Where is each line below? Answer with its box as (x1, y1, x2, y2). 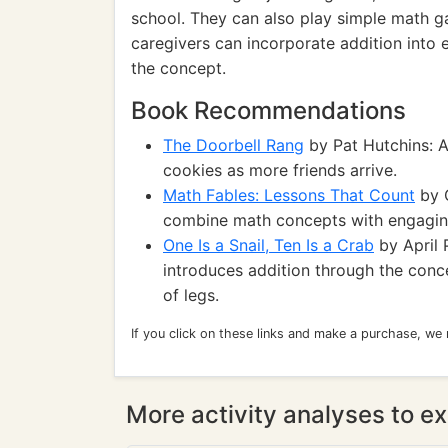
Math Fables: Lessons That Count (163, 185, 415, 205)
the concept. (131, 58, 226, 78)
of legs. (163, 285, 219, 305)
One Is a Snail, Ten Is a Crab (163, 235, 374, 255)
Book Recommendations (131, 96, 406, 125)
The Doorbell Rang (163, 135, 304, 155)
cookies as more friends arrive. (163, 160, 397, 180)
